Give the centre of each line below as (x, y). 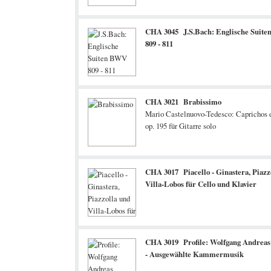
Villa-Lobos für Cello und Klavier (201, 184)
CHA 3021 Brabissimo (183, 102)
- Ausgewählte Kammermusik (194, 254)
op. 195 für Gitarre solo (181, 126)
